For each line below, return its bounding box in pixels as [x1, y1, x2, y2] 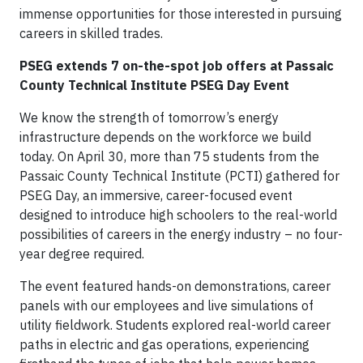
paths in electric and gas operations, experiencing [19, 336, 310, 352]
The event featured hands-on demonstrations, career [19, 278, 331, 294]
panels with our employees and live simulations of [19, 297, 314, 314]
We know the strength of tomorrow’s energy [19, 109, 279, 126]
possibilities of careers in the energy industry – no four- [19, 226, 343, 242]
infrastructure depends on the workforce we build [19, 129, 311, 145]
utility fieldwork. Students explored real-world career [19, 317, 331, 333]
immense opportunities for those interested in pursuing [19, 6, 342, 22]
